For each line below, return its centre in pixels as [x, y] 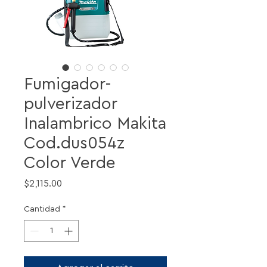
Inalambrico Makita [95, 123]
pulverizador [71, 103]
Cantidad [42, 209]
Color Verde [70, 162]
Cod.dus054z [74, 143]
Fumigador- [68, 84]
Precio [76, 183]
